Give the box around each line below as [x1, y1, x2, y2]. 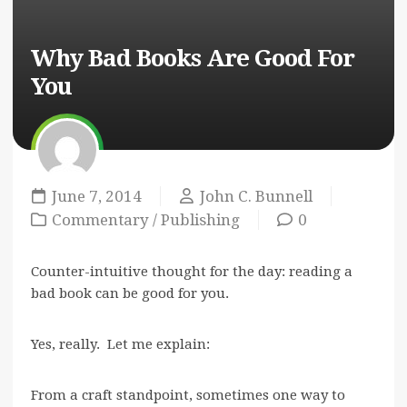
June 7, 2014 [52, 187, 142, 206]
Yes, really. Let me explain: [31, 336, 210, 353]
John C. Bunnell [200, 187, 313, 206]
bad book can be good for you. [31, 285, 229, 303]
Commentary [52, 211, 149, 230]
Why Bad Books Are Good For [31, 45, 354, 73]
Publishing [161, 211, 240, 230]
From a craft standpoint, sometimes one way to [31, 387, 345, 404]
